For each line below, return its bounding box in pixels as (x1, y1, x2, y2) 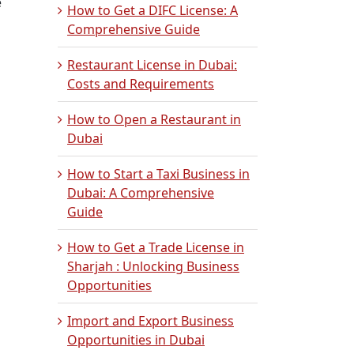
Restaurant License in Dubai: (67, 56, 237, 73)
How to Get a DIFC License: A (67, 2, 238, 19)
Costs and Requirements (67, 75, 214, 92)
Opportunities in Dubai (67, 331, 205, 348)
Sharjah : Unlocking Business (67, 258, 239, 275)
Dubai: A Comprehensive (67, 184, 214, 201)
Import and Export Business (67, 312, 234, 330)
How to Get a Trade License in (67, 239, 244, 256)
